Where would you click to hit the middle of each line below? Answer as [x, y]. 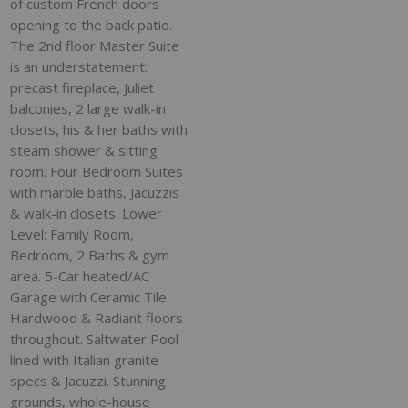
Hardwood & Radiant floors [97, 318]
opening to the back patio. [92, 25]
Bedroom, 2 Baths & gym [90, 255]
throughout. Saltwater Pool [95, 339]
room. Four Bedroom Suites [97, 172]
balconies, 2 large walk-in [88, 109]
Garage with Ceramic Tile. [90, 297]
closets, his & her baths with [99, 130]
